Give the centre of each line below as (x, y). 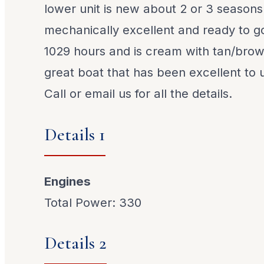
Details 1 (75, 134)
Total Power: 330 (93, 203)
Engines (68, 181)
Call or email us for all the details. (138, 94)
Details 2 (76, 243)
